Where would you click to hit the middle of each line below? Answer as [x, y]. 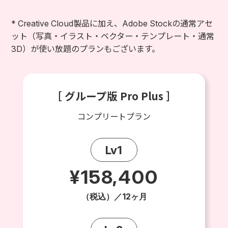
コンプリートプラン [114, 116]
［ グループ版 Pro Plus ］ [114, 96]
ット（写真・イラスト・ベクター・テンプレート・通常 [113, 36]
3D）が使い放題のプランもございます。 [86, 49]
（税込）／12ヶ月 [114, 196]
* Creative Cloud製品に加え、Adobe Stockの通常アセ [112, 24]
